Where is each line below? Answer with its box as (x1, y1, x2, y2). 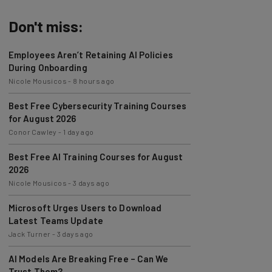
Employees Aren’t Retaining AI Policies (8, 36, 173, 47)
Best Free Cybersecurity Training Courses (8, 87, 186, 98)
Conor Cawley (8, 114, 57, 123)
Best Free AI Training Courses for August (8, 138, 183, 149)
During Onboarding (8, 49, 87, 59)
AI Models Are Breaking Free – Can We (8, 240, 169, 251)
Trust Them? (8, 253, 63, 263)
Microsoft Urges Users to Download (8, 189, 162, 200)
